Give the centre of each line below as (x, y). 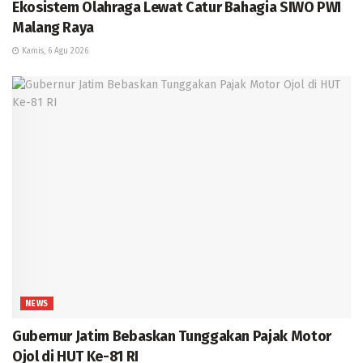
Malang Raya (53, 27)
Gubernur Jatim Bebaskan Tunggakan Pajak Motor (172, 336)
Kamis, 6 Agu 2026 (54, 51)
